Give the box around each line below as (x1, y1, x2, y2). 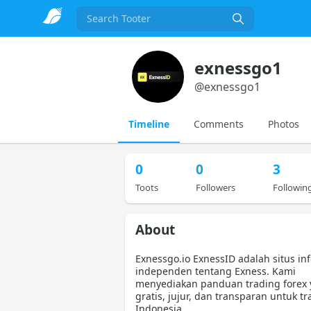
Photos (267, 117, 299, 131)
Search (75, 17, 123, 35)
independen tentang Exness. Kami (135, 264, 296, 278)
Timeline (128, 117, 169, 131)
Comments (193, 117, 244, 131)
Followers (195, 181, 235, 194)
